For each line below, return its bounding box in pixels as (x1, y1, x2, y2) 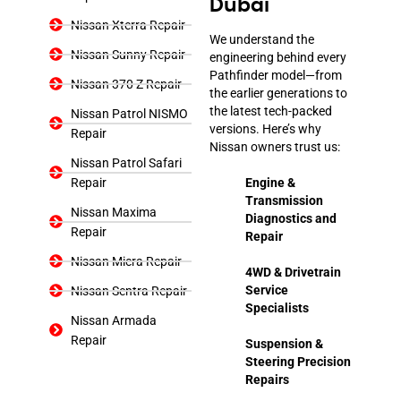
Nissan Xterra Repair (70, 17, 185, 32)
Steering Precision (245, 354, 351, 369)
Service (245, 282, 288, 297)
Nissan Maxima (70, 204, 157, 219)
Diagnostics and (245, 210, 337, 226)
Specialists (245, 300, 309, 315)
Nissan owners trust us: (209, 139, 340, 154)
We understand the (209, 31, 314, 47)
